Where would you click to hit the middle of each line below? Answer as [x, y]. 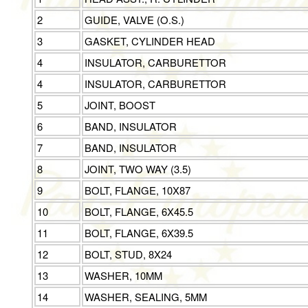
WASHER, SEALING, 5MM [146, 297]
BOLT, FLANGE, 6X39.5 [139, 233]
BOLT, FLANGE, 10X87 [138, 190]
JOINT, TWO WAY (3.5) [138, 169]
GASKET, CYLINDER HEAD [150, 41]
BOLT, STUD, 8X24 [129, 254]
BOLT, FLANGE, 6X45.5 [139, 212]
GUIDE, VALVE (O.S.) [135, 20]
